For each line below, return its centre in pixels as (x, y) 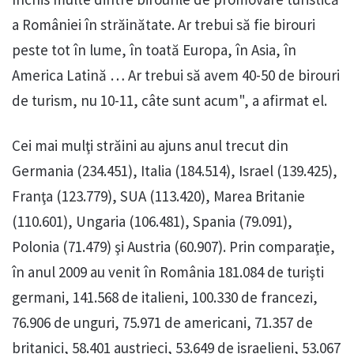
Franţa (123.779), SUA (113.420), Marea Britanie (158, 196)
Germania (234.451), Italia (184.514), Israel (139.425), (175, 171)
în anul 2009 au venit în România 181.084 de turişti (168, 272)
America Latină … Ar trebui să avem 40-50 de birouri (176, 75)
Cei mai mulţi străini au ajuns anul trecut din (150, 146)
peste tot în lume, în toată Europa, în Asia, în (154, 50)
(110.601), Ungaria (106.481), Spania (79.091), (152, 222)
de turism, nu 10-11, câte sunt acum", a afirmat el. (169, 101)
